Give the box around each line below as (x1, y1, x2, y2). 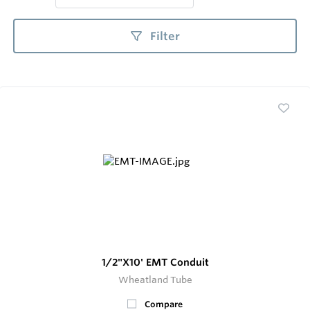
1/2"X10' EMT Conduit (101, 255, 209, 268)
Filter (147, 29, 180, 44)
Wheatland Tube (118, 273, 192, 285)
